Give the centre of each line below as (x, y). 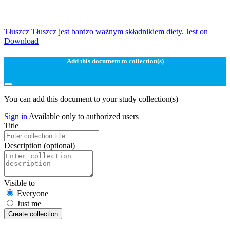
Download (21, 41)
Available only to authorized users (84, 116)
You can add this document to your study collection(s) (91, 99)
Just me (29, 203)
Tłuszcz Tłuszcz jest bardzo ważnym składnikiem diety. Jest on (106, 32)
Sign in (16, 116)
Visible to (20, 183)
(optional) (59, 145)
